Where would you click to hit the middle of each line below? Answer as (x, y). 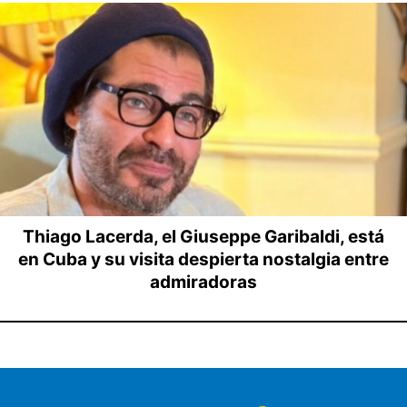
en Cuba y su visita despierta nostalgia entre (203, 259)
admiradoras (203, 282)
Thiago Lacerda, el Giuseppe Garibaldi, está (203, 236)
